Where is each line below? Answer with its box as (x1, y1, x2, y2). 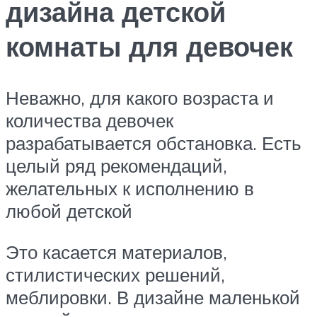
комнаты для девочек (6, 29, 293, 64)
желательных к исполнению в (6, 177, 254, 200)
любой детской (6, 200, 132, 223)
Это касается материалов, (6, 240, 227, 263)
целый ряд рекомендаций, (6, 154, 227, 178)
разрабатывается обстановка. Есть (6, 132, 301, 155)
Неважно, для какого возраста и (6, 86, 274, 110)
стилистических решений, (6, 263, 225, 286)
